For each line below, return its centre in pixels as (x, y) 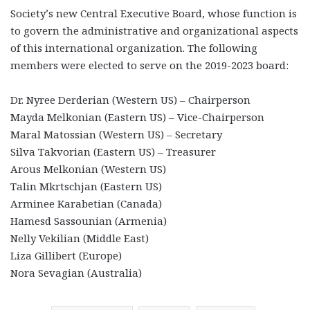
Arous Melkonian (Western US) (88, 169)
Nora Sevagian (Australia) (76, 273)
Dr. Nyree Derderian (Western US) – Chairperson (130, 100)
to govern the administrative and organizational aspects (154, 31)
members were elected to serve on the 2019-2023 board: (149, 65)
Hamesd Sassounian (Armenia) (89, 221)
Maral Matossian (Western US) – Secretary (116, 135)
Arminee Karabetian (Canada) (86, 204)
